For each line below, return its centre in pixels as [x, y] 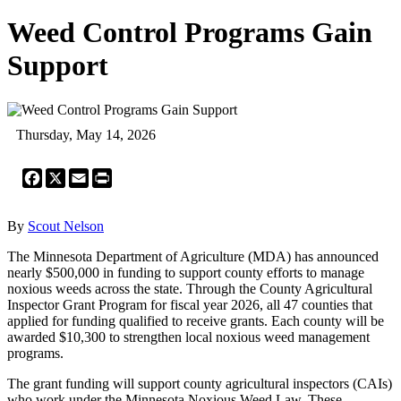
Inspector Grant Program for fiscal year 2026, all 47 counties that [190, 304]
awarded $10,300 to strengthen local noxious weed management [188, 337]
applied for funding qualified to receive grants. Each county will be [196, 320]
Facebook [70, 175]
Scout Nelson [66, 226]
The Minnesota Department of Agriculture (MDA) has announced [193, 256]
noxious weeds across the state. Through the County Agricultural [190, 288]
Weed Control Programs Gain [190, 33]
